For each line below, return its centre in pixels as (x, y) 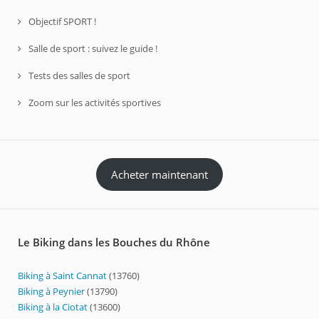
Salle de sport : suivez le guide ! (93, 49)
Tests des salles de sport (79, 76)
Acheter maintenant (159, 175)
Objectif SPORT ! (62, 22)
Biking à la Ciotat (54, 307)
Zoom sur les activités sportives (95, 103)
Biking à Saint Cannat (63, 275)
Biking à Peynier (52, 291)
